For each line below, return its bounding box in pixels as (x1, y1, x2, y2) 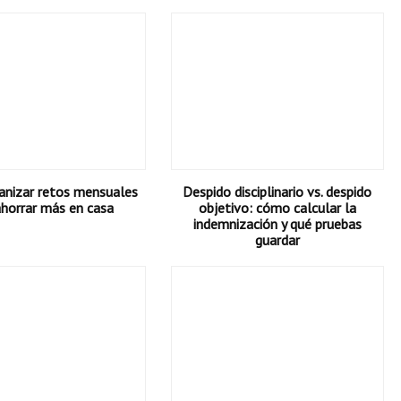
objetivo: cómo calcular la (198, 199, 356, 217)
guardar (254, 231, 300, 249)
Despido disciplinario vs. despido (183, 183, 372, 200)
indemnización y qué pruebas (192, 215, 362, 233)
